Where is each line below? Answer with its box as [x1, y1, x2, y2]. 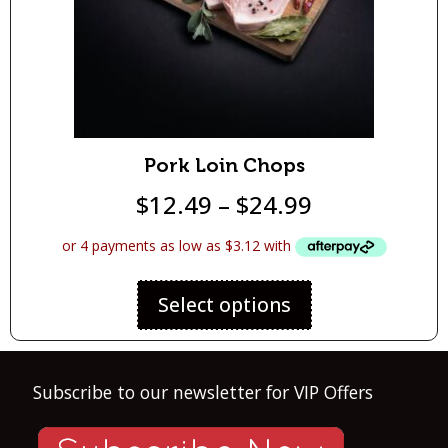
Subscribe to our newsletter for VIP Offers [33, 379, 373, 404]
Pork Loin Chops [143, 153, 305, 177]
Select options [157, 290, 291, 318]
